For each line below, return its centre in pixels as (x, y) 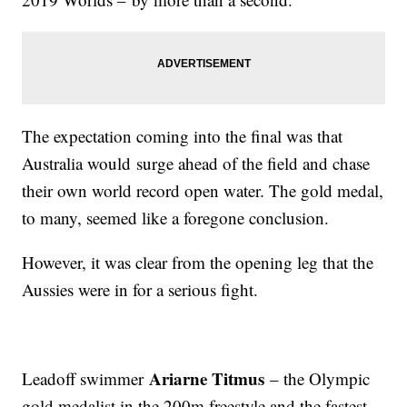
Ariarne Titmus (207, 379)
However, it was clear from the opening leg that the (198, 263)
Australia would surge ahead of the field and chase (196, 164)
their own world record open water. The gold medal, (203, 191)
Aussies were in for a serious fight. (140, 290)
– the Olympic (318, 379)
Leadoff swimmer (86, 379)
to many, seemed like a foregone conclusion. (176, 218)
